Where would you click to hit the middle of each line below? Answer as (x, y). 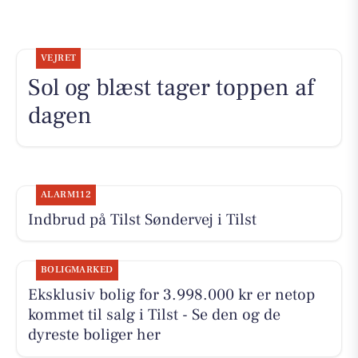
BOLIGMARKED (77, 269)
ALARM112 (66, 194)
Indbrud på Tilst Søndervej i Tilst (142, 219)
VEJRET (58, 58)
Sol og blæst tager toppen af (171, 87)
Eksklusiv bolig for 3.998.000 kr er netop (171, 294)
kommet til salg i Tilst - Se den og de (154, 314)
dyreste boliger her (94, 334)
